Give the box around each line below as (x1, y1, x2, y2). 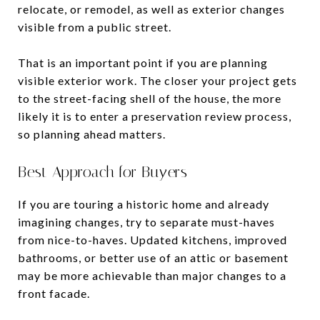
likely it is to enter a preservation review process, (18, 109, 291, 123)
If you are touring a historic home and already (18, 196, 269, 211)
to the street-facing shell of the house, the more (18, 91, 281, 105)
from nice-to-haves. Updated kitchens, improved (18, 232, 287, 246)
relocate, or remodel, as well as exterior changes (18, 1, 285, 16)
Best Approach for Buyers (18, 163, 187, 181)
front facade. (18, 286, 90, 300)
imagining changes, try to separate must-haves (18, 214, 275, 229)
